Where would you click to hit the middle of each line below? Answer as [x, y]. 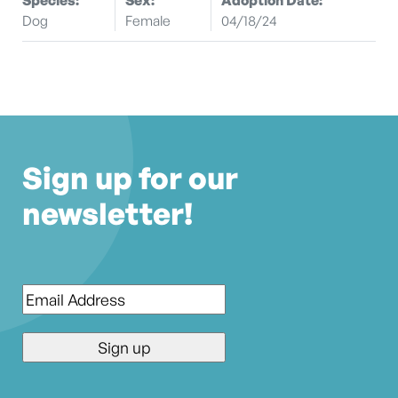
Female [148, 20]
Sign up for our [130, 178]
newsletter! [107, 214]
